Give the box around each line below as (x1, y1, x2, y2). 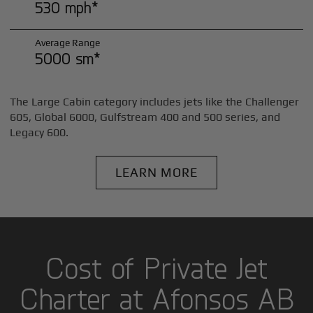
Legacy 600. (10, 125, 69, 139)
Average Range (34, 36, 100, 48)
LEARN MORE (115, 164, 198, 180)
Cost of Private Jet (45, 249, 268, 285)
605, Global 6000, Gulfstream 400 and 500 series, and (10, 110, 281, 124)
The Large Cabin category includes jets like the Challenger (10, 94, 300, 108)
